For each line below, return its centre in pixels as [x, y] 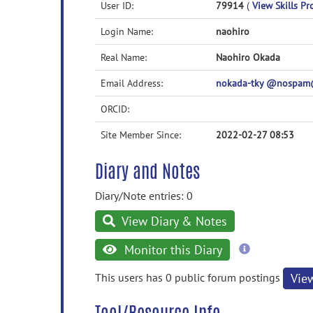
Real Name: [124, 57]
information [277, 261]
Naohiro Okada [248, 57]
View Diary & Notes [173, 221]
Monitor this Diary [171, 250]
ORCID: [115, 109]
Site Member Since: [141, 135]
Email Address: [132, 83]
